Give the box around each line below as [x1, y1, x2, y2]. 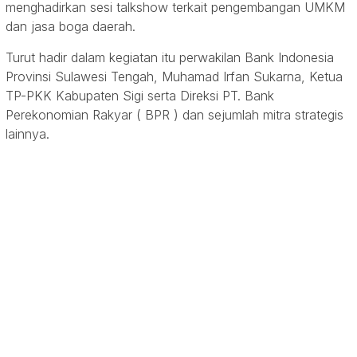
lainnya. [6, 126, 49, 143]
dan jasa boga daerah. [6, 18, 135, 35]
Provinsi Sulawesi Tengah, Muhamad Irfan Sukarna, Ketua [6, 69, 343, 85]
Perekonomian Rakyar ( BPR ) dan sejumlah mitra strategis [6, 107, 343, 124]
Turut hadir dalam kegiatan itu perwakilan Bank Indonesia [6, 49, 334, 66]
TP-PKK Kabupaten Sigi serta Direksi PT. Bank [6, 88, 274, 104]
